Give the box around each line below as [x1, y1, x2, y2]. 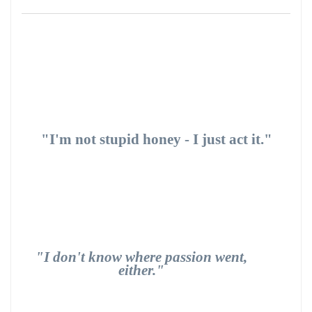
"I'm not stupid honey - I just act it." [41, 131, 272, 148]
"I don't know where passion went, [36, 249, 247, 265]
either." [118, 262, 164, 279]
